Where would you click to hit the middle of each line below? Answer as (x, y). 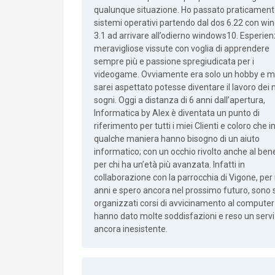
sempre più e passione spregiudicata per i (174, 61)
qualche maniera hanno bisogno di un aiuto (177, 139)
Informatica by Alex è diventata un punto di (177, 113)
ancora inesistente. (131, 229)
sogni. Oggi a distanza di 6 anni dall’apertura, (180, 100)
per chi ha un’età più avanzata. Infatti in (169, 165)
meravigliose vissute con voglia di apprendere (182, 48)
